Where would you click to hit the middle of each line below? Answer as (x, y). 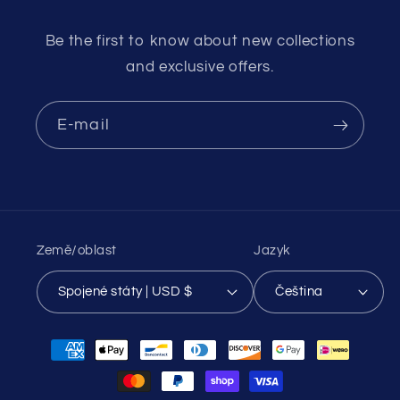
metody (63, 366)
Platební (65, 340)
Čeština (299, 292)
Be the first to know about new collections (200, 42)
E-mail (83, 124)
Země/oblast (76, 251)
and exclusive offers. (200, 67)
